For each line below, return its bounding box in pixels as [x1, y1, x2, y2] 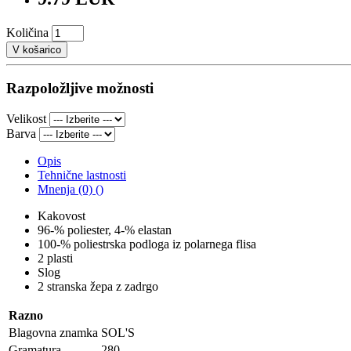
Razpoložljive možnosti [6, 80, 154, 97]
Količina [6, 25, 49, 39]
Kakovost [38, 209, 85, 223]
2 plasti [38, 251, 73, 266]
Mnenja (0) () [38, 183, 103, 197]
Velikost [6, 112, 46, 126]
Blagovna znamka [9, 326, 98, 340]
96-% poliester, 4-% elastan [38, 223, 172, 237]
